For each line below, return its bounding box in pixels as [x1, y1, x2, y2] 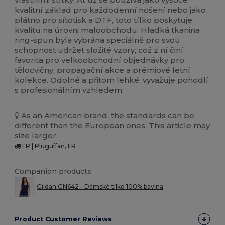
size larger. [15, 131, 58, 141]
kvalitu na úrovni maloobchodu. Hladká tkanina [15, 25, 200, 35]
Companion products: [15, 167, 93, 176]
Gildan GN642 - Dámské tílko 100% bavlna [37, 182, 164, 190]
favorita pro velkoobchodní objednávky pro [15, 55, 185, 65]
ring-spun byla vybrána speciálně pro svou [15, 35, 181, 45]
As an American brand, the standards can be [19, 110, 195, 121]
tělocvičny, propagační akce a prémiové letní [15, 65, 191, 75]
